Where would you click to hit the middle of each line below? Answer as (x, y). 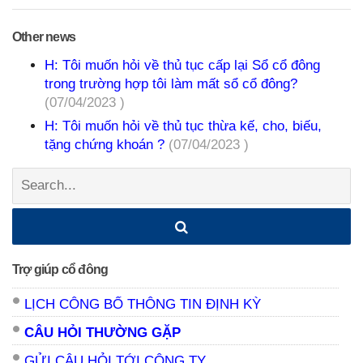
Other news (44, 36)
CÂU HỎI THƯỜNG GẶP (102, 332)
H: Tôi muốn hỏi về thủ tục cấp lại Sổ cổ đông (182, 65)
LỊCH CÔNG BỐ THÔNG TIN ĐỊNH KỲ (143, 304)
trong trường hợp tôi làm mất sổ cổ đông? (171, 83)
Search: (37, 177)
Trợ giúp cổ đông (60, 269)
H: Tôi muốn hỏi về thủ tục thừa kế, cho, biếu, (183, 126)
